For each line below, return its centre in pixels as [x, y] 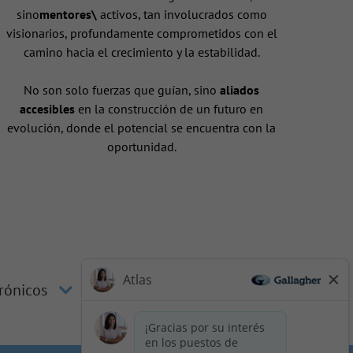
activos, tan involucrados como [182, 15]
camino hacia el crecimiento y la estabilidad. [141, 52]
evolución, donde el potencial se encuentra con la [142, 128]
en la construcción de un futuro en [169, 109]
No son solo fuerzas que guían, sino [122, 90]
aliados [240, 90]
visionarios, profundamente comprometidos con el [141, 33]
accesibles [48, 109]
